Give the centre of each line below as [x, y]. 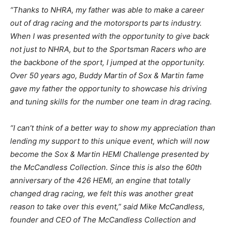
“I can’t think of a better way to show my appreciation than [113, 128]
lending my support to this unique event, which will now [110, 141]
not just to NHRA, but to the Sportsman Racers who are [108, 49]
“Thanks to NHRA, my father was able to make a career [107, 10]
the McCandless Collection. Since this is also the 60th [106, 167]
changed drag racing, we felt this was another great [102, 193]
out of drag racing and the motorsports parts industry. [106, 23]
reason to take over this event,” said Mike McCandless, [107, 206]
